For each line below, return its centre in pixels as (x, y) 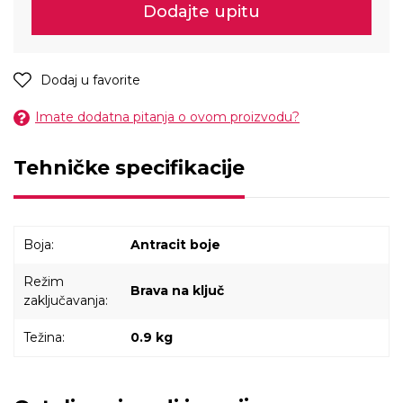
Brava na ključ (177, 290)
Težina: (44, 337)
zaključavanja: (66, 300)
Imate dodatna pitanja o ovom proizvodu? (167, 116)
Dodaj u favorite (90, 80)
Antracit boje (175, 244)
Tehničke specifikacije (129, 167)
